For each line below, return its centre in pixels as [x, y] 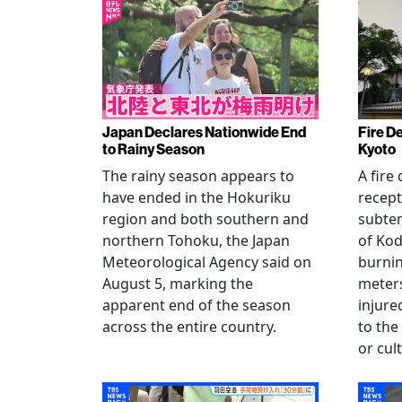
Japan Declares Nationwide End [204, 132]
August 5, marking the [178, 284]
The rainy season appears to [198, 176]
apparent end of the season [197, 305]
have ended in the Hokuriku [197, 197]
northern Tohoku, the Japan [196, 240]
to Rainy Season [153, 149]
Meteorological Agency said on [207, 262]
